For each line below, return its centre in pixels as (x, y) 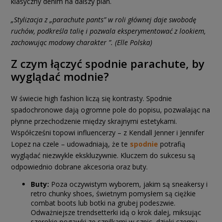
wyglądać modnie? (60, 77)
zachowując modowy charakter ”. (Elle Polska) (82, 42)
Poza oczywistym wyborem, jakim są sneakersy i (128, 184)
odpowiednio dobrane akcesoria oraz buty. (79, 167)
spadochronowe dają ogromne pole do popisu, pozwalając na (111, 110)
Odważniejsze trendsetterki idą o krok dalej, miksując (116, 213)
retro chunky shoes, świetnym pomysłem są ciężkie (113, 194)
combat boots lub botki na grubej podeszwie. (103, 203)
